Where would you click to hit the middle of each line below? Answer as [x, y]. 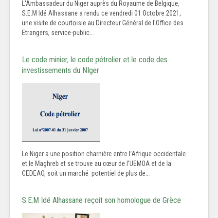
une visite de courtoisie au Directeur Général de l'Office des [103, 23]
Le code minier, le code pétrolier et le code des [95, 60]
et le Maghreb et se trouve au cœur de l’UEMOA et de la [97, 164]
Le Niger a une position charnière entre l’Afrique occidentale [104, 154]
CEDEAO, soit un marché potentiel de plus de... [86, 173]
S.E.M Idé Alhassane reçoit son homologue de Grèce [101, 200]
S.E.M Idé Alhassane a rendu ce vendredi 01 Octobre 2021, [101, 13]
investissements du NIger [61, 71]
